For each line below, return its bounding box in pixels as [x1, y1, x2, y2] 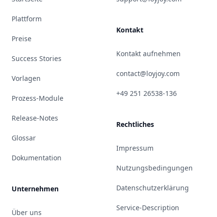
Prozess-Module [12, 93, 63, 103]
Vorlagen [12, 73, 41, 83]
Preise [12, 33, 31, 43]
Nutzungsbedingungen [116, 163, 193, 172]
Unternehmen [12, 184, 59, 193]
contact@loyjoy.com [116, 68, 180, 78]
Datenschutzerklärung [116, 183, 189, 192]
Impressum [116, 143, 154, 153]
